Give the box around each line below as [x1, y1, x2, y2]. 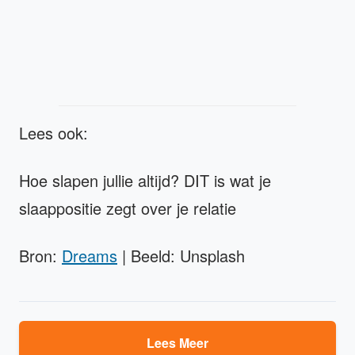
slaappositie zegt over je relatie [19, 196, 236, 219]
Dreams [62, 243, 117, 267]
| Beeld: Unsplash [117, 243, 245, 267]
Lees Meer [147, 333, 208, 352]
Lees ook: [19, 120, 93, 144]
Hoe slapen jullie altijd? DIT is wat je [19, 168, 271, 192]
